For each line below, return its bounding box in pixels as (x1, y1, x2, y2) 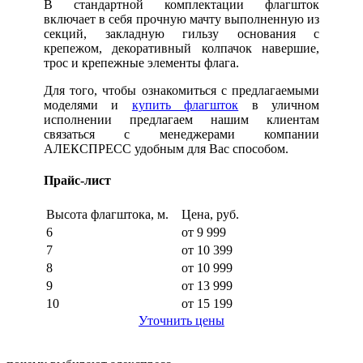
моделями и (44, 97, 132, 112)
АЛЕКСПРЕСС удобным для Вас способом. (44, 141, 292, 156)
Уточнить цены (139, 314, 224, 328)
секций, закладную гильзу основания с (44, 26, 319, 41)
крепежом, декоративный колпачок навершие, (44, 41, 319, 55)
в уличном (238, 97, 320, 112)
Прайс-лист (44, 173, 111, 188)
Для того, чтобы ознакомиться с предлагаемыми (44, 83, 319, 97)
